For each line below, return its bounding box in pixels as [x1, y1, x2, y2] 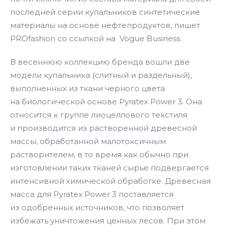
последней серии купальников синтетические [10, 7, 200, 17]
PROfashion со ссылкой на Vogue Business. [10, 34, 184, 43]
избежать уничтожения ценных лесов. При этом [10, 216, 206, 225]
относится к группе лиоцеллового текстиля [10, 110, 187, 120]
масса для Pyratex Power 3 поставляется [10, 189, 174, 199]
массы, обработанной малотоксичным [10, 136, 166, 146]
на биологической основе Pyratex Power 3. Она [10, 97, 202, 106]
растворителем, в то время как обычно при [10, 150, 188, 159]
